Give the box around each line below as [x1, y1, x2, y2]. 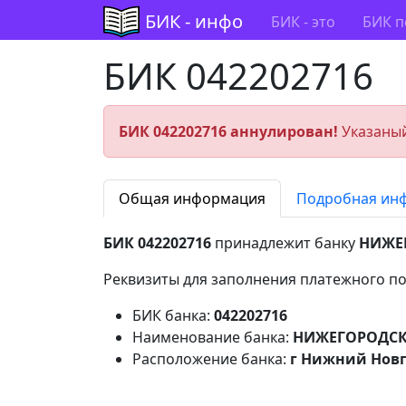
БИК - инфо [145, 9, 243, 34]
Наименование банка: [132, 327, 293, 347]
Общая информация [119, 188, 266, 208]
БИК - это [271, 12, 335, 32]
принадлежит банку [211, 233, 359, 253]
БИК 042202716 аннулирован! [119, 121, 338, 141]
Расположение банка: [132, 349, 290, 369]
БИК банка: [132, 305, 214, 325]
